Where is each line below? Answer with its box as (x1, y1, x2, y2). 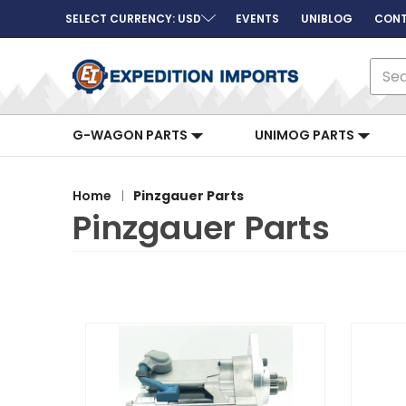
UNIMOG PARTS (255, 126, 357, 144)
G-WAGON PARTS (72, 126, 190, 144)
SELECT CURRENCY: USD (65, 11, 201, 26)
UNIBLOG (301, 11, 353, 26)
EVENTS (236, 11, 279, 26)
